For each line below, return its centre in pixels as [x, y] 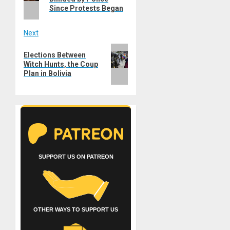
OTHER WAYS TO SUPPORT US [76, 209]
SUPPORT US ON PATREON [76, 156]
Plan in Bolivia [47, 73]
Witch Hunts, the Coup [61, 64]
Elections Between [55, 55]
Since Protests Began [86, 8]
